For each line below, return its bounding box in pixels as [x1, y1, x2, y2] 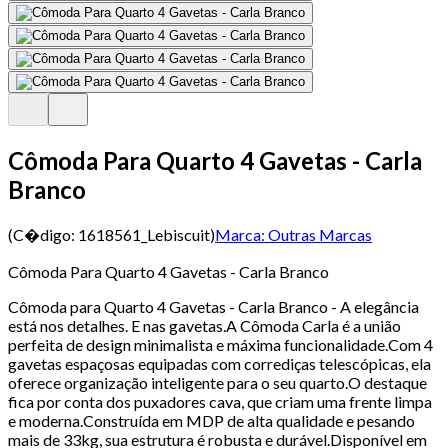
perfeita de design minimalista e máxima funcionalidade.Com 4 [8, 334, 433, 354]
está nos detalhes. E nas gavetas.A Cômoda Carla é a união [8, 315, 401, 335]
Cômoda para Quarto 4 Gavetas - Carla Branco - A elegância [8, 296, 419, 316]
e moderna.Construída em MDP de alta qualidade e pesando [8, 410, 415, 430]
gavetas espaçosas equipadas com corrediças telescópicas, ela [8, 353, 431, 373]
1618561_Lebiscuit [78, 224, 210, 244]
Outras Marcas [268, 224, 372, 244]
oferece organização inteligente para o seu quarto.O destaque [8, 372, 427, 392]
